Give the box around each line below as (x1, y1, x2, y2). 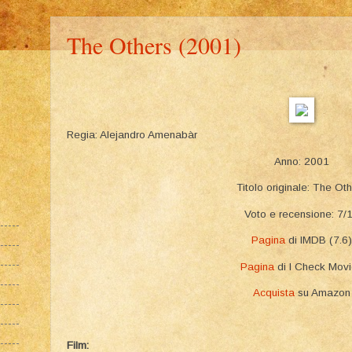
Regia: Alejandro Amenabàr (67, 129, 197, 141)
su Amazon (295, 287, 350, 299)
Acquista (253, 287, 295, 299)
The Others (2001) (67, 28, 241, 60)
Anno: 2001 (274, 155, 329, 167)
